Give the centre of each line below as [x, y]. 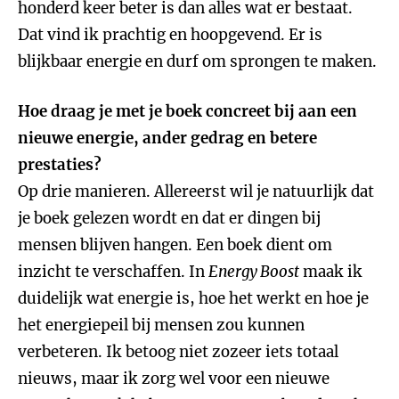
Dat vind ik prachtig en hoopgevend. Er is [170, 35]
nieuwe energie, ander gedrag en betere [167, 138]
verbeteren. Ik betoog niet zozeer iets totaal [178, 352]
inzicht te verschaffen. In [113, 272]
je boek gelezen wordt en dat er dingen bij [169, 218]
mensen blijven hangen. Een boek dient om [175, 245]
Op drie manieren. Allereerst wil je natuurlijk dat [196, 191]
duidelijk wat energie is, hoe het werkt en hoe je [193, 298]
